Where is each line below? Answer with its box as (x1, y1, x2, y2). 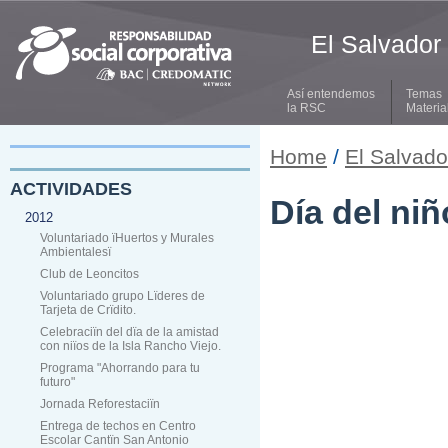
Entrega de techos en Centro (40, 419, 196, 433)
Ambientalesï (40, 245, 111, 259)
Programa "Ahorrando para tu (40, 361, 200, 375)
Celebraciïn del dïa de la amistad (40, 325, 219, 339)
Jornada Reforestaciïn (40, 397, 160, 411)
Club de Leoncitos (40, 267, 139, 281)
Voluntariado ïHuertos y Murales (40, 231, 214, 245)
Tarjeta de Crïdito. (40, 303, 136, 317)
